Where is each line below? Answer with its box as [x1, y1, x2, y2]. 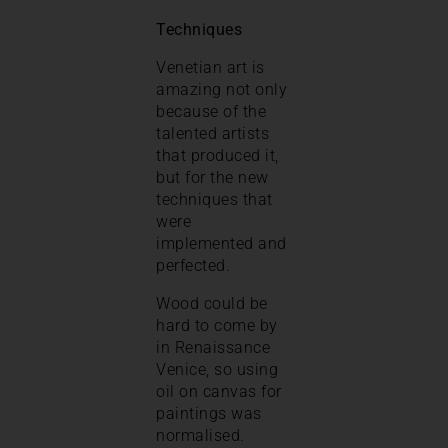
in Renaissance [156, 337, 270, 357]
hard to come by [156, 315, 278, 335]
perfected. [156, 255, 230, 275]
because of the [156, 101, 266, 121]
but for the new [156, 167, 269, 187]
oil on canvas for [156, 381, 282, 401]
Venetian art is [156, 57, 265, 77]
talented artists [156, 123, 269, 143]
